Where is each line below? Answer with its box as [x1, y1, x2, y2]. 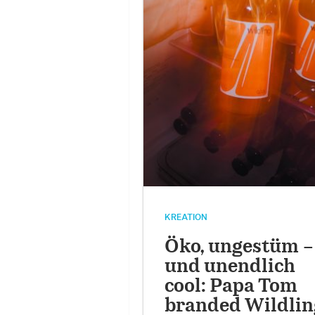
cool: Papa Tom [164, 277, 297, 295]
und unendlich [164, 257, 295, 276]
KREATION [164, 212, 207, 221]
